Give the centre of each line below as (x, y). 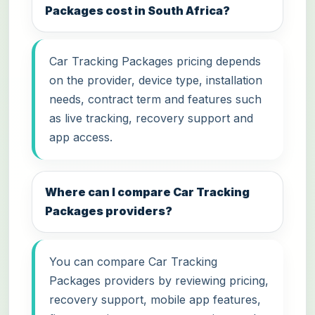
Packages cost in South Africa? (138, 10)
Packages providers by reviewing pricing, (159, 280)
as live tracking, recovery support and (151, 118)
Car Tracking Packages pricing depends (155, 61)
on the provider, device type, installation (156, 80)
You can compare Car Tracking (133, 261)
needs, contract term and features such (155, 99)
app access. (81, 137)
